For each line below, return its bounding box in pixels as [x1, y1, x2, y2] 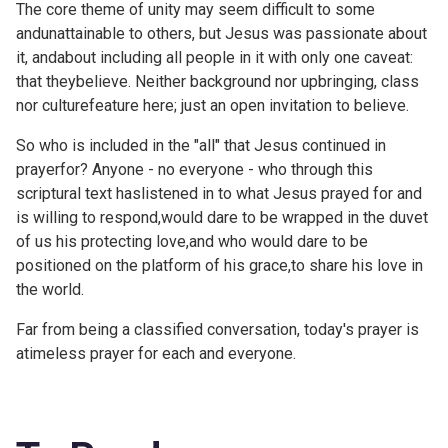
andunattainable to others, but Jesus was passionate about [16, 23, 427, 43]
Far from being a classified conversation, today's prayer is [16, 319, 419, 339]
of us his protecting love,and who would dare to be [16, 231, 368, 251]
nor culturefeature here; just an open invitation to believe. [16, 95, 409, 115]
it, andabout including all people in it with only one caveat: [16, 47, 413, 67]
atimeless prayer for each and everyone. [16, 343, 296, 363]
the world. [16, 279, 84, 299]
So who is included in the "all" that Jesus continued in [16, 135, 386, 155]
